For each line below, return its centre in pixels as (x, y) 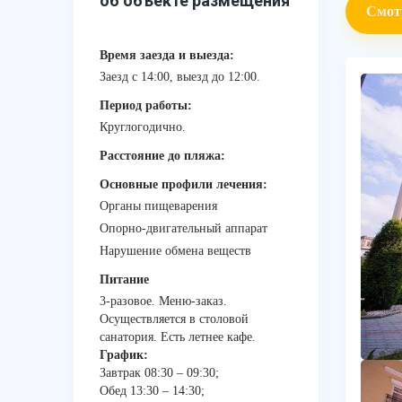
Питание (124, 280)
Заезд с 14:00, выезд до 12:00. (180, 77)
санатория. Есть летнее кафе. (178, 337)
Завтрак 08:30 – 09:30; (159, 373)
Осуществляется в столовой (174, 319)
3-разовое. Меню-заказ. (163, 301)
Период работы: (146, 105)
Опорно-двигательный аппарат (184, 228)
